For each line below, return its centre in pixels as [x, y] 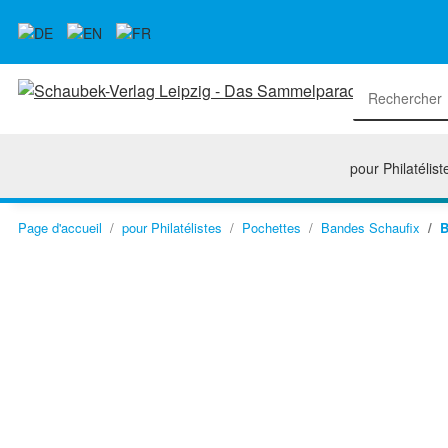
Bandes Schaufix [370, 227]
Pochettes [271, 227]
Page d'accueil [60, 227]
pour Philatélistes [172, 227]
